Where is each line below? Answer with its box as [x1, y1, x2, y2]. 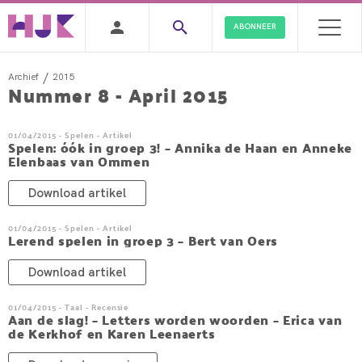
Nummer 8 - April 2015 [8, 78, 229, 112]
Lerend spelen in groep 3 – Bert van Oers [8, 229, 278, 252]
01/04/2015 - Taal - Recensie [8, 300, 129, 314]
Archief [8, 69, 39, 82]
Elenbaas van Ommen [8, 149, 150, 173]
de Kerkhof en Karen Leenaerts [8, 322, 216, 345]
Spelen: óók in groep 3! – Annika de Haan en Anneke [8, 136, 353, 159]
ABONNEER [234, 21, 277, 32]
